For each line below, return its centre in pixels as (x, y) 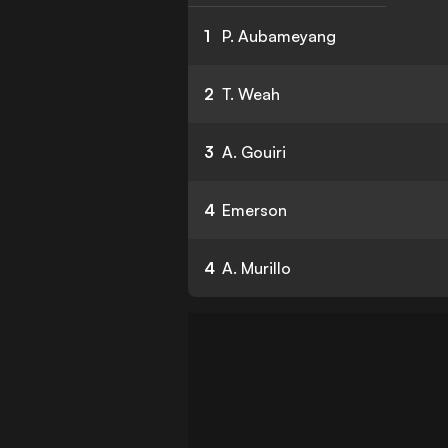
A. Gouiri (254, 152)
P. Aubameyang (279, 36)
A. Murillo (257, 268)
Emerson (255, 210)
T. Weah (251, 94)
